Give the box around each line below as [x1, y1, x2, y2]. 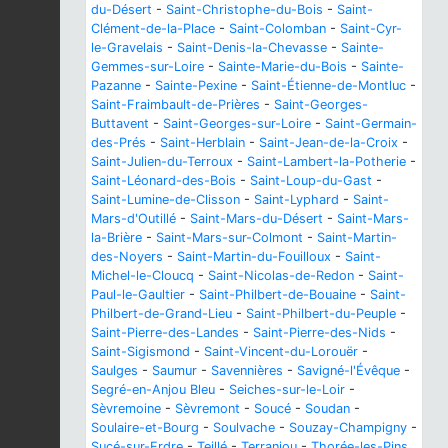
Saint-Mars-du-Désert [190, 210, 323, 226]
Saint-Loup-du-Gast [250, 172, 372, 188]
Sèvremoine [91, 400, 161, 416]
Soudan [305, 400, 350, 416]
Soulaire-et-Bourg [91, 419, 199, 435]
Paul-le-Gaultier [91, 286, 185, 302]
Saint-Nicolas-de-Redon [208, 267, 354, 283]
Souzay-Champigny [289, 419, 407, 435]
